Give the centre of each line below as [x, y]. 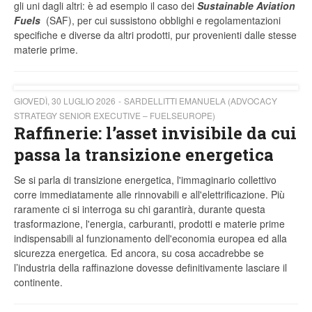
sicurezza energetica [60, 253]
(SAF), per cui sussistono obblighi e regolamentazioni [161, 21]
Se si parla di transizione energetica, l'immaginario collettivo [145, 180]
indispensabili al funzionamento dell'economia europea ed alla [150, 239]
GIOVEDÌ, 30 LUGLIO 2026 [65, 101]
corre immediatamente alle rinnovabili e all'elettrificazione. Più [149, 195]
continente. [38, 282]
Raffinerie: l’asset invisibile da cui [155, 133]
